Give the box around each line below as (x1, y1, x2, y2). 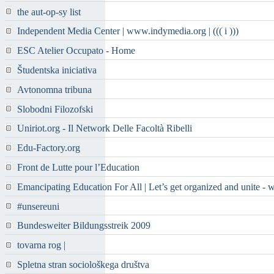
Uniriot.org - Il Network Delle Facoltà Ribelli (17, 123, 192, 134)
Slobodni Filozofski (17, 103, 93, 114)
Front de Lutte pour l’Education (17, 162, 139, 173)
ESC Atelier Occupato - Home (17, 45, 135, 56)
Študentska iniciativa (17, 65, 97, 76)
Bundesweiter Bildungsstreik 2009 (17, 220, 150, 231)
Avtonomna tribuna (17, 84, 92, 95)
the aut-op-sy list (17, 6, 81, 17)
